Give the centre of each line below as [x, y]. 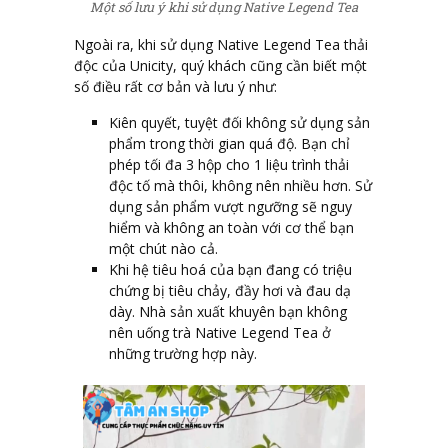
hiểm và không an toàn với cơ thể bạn [231, 228]
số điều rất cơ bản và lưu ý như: [175, 87]
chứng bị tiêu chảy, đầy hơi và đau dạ [230, 291]
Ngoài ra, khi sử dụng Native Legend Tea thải [221, 45]
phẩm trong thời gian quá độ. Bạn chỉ [229, 144]
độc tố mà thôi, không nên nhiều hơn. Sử [240, 186]
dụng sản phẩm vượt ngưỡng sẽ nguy [230, 207]
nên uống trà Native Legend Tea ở [220, 333]
